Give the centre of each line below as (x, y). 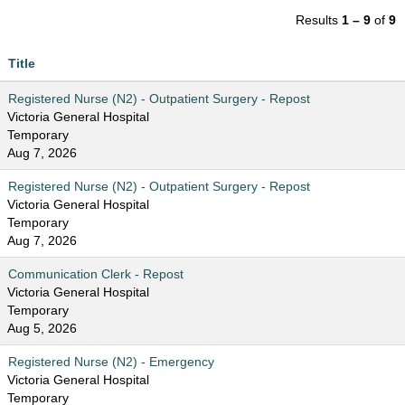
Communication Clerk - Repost (96, 274)
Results (319, 20)
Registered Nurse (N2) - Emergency (111, 362)
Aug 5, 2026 (42, 328)
